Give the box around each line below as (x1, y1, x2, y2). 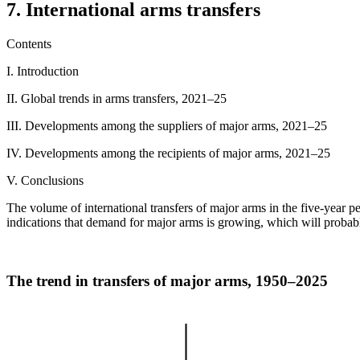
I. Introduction (6, 63, 79, 78)
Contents (6, 36, 51, 51)
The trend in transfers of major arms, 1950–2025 (6, 272, 328, 289)
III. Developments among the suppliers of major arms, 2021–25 (6, 118, 330, 133)
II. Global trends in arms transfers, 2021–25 (6, 91, 230, 105)
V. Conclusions (6, 173, 84, 187)
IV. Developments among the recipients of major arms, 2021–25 (6, 145, 333, 160)
